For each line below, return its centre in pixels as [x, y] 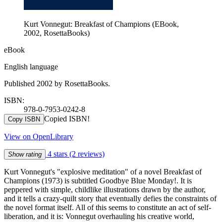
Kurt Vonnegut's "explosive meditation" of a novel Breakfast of [103, 171]
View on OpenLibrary [39, 136]
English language [31, 66]
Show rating [25, 154]
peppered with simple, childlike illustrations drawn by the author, [105, 189]
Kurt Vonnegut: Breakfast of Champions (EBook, [101, 24]
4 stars [57, 154]
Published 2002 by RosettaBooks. [57, 83]
